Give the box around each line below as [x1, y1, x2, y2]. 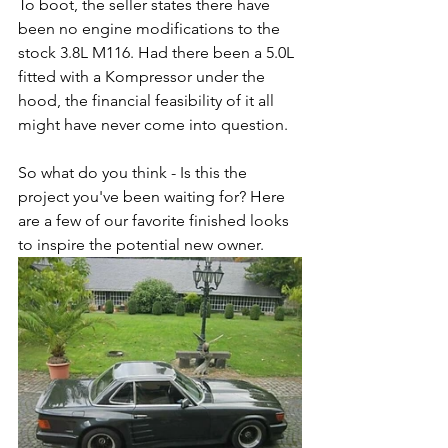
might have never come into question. [18, 115, 288, 135]
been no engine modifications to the [18, 19, 284, 39]
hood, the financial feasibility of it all [18, 91, 278, 111]
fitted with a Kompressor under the [18, 67, 269, 87]
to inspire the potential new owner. [18, 235, 264, 255]
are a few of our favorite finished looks [18, 211, 293, 231]
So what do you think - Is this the [18, 163, 251, 183]
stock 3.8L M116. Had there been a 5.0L [18, 43, 298, 63]
